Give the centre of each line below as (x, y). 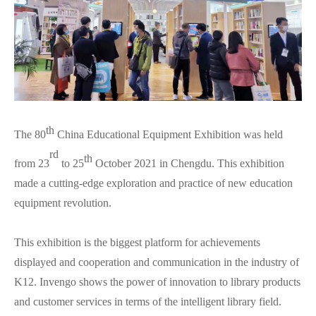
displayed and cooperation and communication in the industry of (157, 262)
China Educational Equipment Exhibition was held (169, 135)
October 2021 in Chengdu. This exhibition (190, 163)
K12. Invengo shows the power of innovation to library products (157, 281)
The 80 (30, 135)
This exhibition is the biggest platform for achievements (137, 242)
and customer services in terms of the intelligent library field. (148, 301)
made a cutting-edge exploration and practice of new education (153, 183)
